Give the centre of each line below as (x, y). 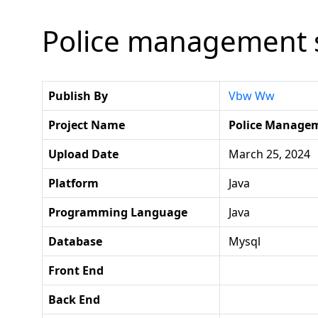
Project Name (87, 125)
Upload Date (83, 154)
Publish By (78, 96)
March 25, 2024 (268, 154)
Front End (76, 271)
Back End (74, 300)
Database (75, 242)
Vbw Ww (252, 96)
